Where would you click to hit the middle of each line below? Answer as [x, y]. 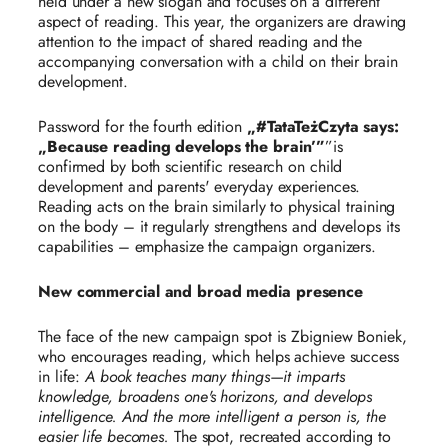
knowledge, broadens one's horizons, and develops [205, 397]
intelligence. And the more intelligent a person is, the [212, 417]
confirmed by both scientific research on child [190, 167]
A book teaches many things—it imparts [215, 377]
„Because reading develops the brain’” [182, 147]
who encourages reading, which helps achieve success [218, 357]
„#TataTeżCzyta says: [322, 127]
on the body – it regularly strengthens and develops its [219, 227]
